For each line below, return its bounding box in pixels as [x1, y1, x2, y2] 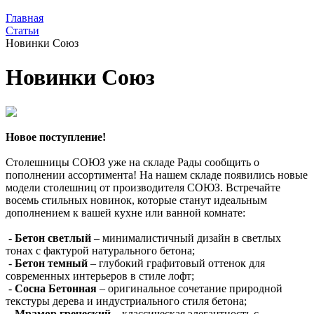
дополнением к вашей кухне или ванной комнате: [6, 206, 245, 219]
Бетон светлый [15, 231, 91, 244]
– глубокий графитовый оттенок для [88, 257, 265, 269]
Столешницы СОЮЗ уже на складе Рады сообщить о [6, 156, 259, 168]
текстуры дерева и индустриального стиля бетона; [6, 294, 247, 307]
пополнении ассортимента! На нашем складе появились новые [6, 168, 308, 181]
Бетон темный [15, 257, 88, 269]
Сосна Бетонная [15, 282, 100, 294]
